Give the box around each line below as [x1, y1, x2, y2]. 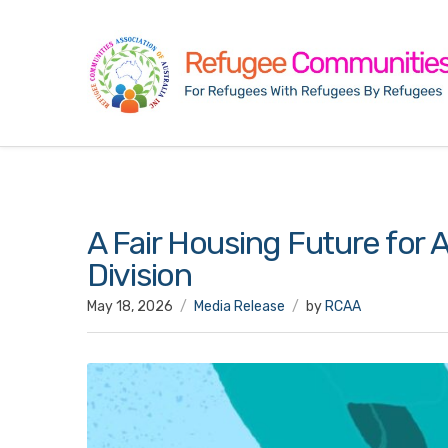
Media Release [194, 298, 285, 316]
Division [87, 256, 192, 295]
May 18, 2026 [87, 298, 173, 316]
